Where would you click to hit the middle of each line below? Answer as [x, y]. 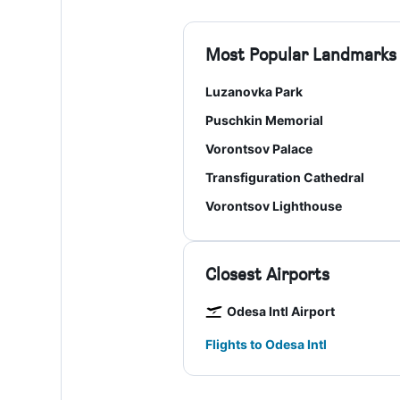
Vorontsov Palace [258, 149]
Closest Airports [267, 274]
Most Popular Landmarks [300, 54]
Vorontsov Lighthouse [273, 206]
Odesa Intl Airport [280, 311]
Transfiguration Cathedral [284, 177]
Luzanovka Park [254, 92]
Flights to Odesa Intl [266, 344]
